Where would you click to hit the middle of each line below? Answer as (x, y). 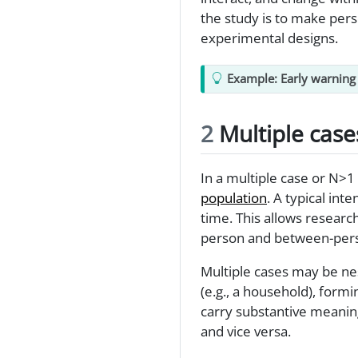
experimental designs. (269, 38)
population (234, 198)
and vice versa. (246, 332)
